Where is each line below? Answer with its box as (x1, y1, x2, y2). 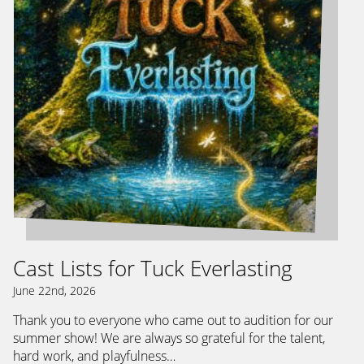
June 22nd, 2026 (13, 282, 96, 298)
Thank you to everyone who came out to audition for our (13, 310, 333, 329)
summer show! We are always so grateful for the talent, (13, 328, 325, 347)
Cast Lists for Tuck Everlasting (13, 253, 292, 283)
